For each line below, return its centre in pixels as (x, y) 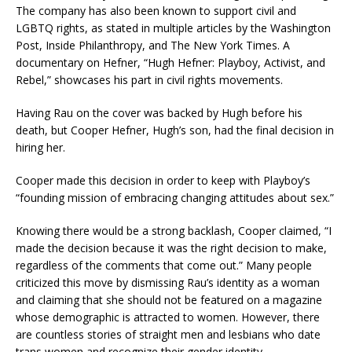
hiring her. (40, 148)
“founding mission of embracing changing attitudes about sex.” (175, 198)
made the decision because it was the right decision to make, (171, 248)
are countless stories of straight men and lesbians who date (168, 335)
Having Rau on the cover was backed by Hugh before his (159, 113)
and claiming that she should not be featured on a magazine (169, 300)
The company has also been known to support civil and (156, 11)
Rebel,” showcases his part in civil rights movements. (149, 80)
